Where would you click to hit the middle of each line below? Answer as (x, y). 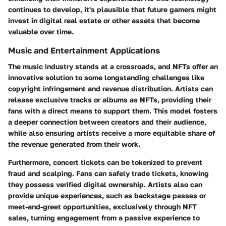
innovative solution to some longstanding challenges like (106, 78)
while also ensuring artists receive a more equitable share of (111, 133)
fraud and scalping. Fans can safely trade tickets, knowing (108, 174)
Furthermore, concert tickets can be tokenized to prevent (105, 162)
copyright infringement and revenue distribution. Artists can (110, 89)
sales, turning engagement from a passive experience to (104, 218)
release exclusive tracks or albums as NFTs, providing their (110, 100)
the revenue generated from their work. (74, 144)
